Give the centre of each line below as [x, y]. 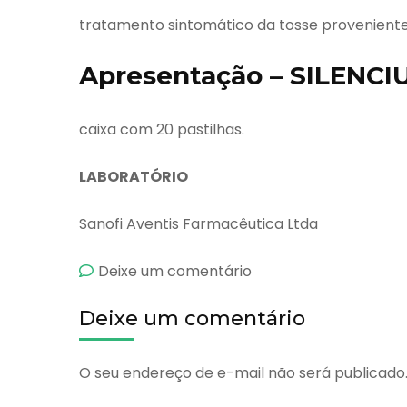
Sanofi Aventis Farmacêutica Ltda [199, 223]
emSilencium [296, 270]
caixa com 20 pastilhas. [162, 129]
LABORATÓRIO [134, 176]
